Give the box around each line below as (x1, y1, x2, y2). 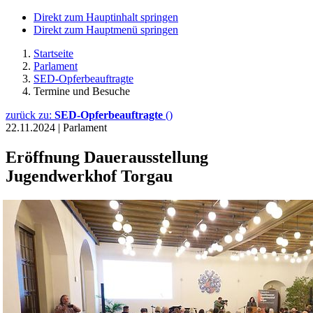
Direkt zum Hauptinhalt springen (34, 11, 178, 23)
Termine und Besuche (34, 85, 130, 97)
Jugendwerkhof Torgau (6, 166, 173, 185)
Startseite (34, 48, 73, 59)
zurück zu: (6, 109, 54, 121)
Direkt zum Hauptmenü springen (34, 24, 178, 36)
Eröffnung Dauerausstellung (6, 147, 208, 166)
